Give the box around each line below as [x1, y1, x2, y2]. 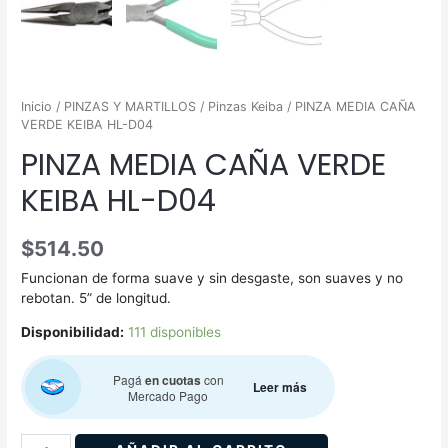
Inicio [21, 99, 53, 115]
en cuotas [141, 370, 201, 389]
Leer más [253, 378, 308, 397]
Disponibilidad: [21, 323, 125, 340]
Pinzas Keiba [208, 99, 284, 115]
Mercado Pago [128, 386, 209, 404]
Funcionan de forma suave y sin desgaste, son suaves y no [21, 269, 404, 286]
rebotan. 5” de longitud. [21, 289, 172, 306]
